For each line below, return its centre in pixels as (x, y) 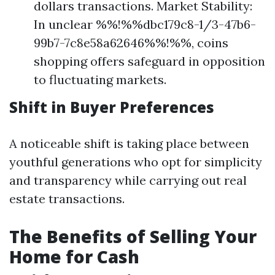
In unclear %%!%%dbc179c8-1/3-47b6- (145, 24)
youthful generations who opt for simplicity (136, 162)
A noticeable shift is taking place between (129, 143)
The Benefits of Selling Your (133, 236)
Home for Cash (74, 257)
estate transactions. (67, 199)
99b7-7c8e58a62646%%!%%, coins (131, 43)
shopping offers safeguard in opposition (149, 61)
